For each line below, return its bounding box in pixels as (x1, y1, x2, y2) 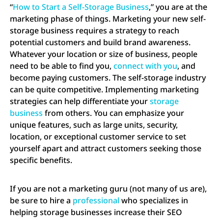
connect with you (113, 60, 177, 72)
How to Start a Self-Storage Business (13, 1, 149, 13)
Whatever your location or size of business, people (10, 49, 197, 60)
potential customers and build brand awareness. (10, 37, 191, 48)
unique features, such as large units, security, (10, 119, 178, 131)
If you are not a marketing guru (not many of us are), (10, 183, 207, 194)
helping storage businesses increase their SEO (10, 207, 182, 218)
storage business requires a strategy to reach (10, 25, 179, 36)
